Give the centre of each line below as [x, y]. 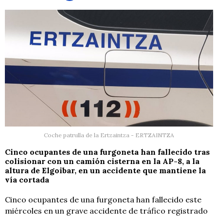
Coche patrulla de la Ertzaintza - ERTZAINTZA [109, 135]
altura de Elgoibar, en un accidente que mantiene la [105, 171]
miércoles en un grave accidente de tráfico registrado [106, 211]
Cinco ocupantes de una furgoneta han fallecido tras [107, 152]
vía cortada [27, 180]
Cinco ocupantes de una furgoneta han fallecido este [103, 200]
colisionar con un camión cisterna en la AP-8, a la [102, 161]
